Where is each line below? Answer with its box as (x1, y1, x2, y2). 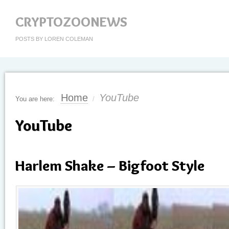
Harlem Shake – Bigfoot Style (15, 156, 204, 174)
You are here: (15, 95, 55, 103)
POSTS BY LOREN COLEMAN (15, 36, 93, 42)
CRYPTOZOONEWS (15, 14, 127, 30)
